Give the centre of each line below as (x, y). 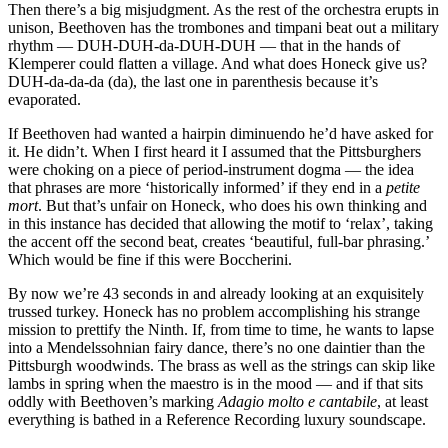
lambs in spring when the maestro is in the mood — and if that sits (215, 384)
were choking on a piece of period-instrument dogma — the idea (211, 170)
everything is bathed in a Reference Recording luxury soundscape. (217, 420)
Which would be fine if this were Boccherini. (150, 260)
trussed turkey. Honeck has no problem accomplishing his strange (214, 312)
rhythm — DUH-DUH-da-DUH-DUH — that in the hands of (204, 46)
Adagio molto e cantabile (297, 402)
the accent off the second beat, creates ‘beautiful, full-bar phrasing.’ (218, 242)
